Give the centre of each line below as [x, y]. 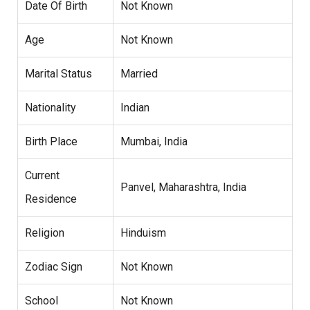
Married [139, 74]
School [42, 301]
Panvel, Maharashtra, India [183, 188]
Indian [135, 108]
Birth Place [51, 142]
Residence [51, 199]
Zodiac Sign [54, 267]
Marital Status [58, 74]
